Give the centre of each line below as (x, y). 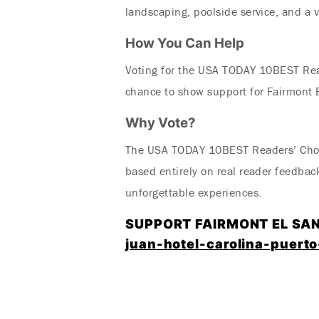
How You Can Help (185, 43)
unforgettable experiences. (194, 192)
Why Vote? (161, 123)
